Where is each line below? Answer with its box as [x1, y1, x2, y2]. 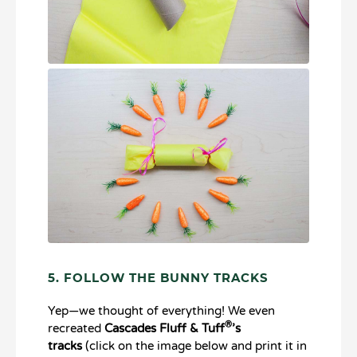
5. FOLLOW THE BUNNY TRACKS [48, 272, 269, 284]
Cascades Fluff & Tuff [104, 320, 225, 335]
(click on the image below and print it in [82, 338, 307, 353]
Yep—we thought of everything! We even [48, 303, 275, 318]
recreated [48, 320, 104, 335]
